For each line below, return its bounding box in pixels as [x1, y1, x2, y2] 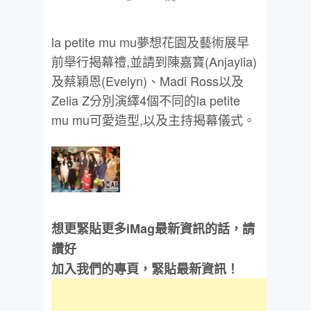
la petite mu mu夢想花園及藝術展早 [51, 32, 249, 51]
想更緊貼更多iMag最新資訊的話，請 [51, 219, 255, 237]
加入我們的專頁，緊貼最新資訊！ [51, 259, 239, 278]
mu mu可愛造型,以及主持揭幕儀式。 [51, 110, 255, 128]
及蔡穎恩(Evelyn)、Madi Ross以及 [51, 71, 244, 90]
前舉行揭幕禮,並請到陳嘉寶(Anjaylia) [51, 51, 257, 70]
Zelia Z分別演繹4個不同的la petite [51, 90, 240, 109]
